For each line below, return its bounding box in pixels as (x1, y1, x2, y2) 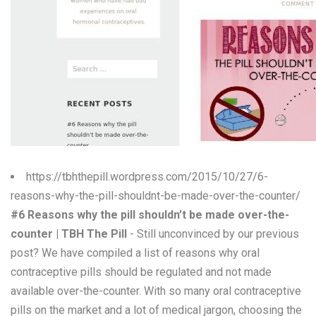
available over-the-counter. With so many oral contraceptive (11, 284, 301, 298)
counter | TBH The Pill (11, 227, 127, 241)
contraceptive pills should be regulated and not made (11, 265, 272, 279)
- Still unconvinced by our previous (127, 227, 299, 241)
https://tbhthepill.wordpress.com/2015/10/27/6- (26, 170, 268, 183)
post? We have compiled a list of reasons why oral (11, 246, 260, 260)
